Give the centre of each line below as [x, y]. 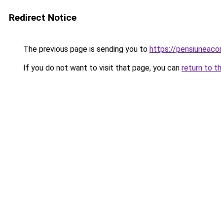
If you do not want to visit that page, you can [101, 68]
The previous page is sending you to [85, 49]
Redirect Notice [43, 18]
